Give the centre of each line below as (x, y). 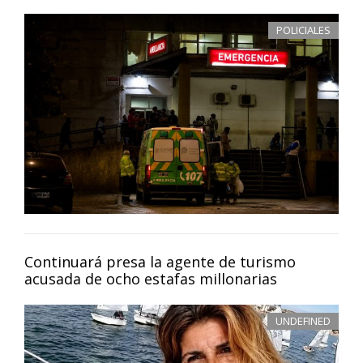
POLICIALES (303, 30)
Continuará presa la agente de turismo (160, 261)
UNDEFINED (303, 320)
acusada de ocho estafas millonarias (151, 278)
